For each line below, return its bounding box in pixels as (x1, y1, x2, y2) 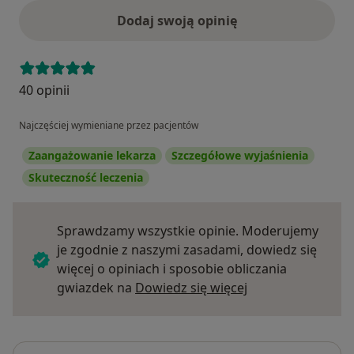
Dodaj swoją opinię (117, 11, 237, 29)
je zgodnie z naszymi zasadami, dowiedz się (57, 240, 317, 258)
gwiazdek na (57, 278, 135, 296)
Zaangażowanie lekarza (28, 147, 156, 163)
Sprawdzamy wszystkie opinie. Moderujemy (57, 221, 318, 239)
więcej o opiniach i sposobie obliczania (57, 259, 287, 277)
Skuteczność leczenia (28, 169, 143, 185)
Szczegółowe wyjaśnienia (171, 147, 308, 163)
